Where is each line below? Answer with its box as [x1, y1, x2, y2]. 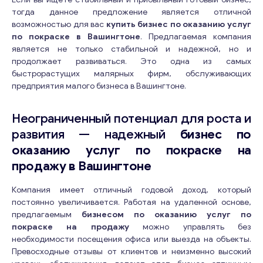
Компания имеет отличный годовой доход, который [12, 185, 251, 195]
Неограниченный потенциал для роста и [12, 111, 251, 126]
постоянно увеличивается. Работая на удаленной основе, [12, 197, 251, 207]
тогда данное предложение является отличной [12, 7, 251, 17]
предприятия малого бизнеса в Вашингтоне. [12, 81, 186, 91]
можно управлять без [129, 222, 252, 232]
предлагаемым [12, 210, 82, 220]
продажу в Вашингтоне [12, 159, 151, 174]
